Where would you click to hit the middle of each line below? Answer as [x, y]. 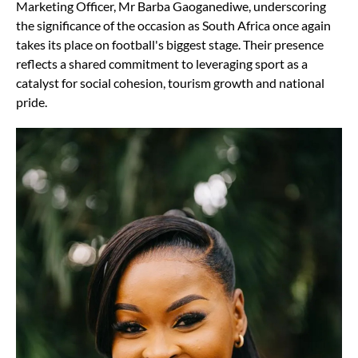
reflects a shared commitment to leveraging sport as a [162, 63]
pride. [32, 101]
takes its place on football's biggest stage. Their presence [170, 44]
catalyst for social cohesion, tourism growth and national [170, 82]
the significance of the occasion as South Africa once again [173, 25]
